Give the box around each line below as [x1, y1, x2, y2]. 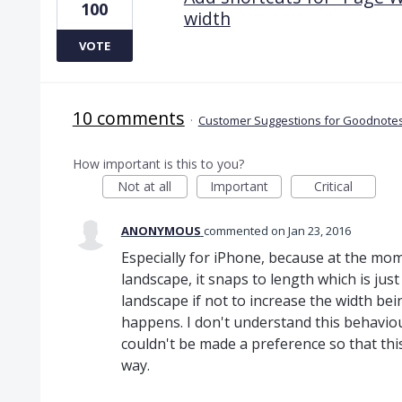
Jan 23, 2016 [287, 222, 351, 239]
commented [203, 222, 271, 239]
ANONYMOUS [120, 222, 201, 239]
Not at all [118, 177, 172, 195]
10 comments [72, 105, 185, 130]
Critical [313, 177, 353, 195]
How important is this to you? [72, 154, 244, 172]
